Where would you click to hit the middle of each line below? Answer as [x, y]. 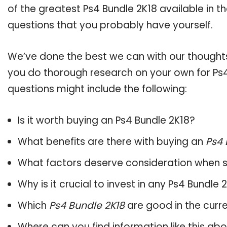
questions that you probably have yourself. [110, 25]
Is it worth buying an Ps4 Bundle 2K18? [106, 120]
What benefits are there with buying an [112, 142]
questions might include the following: [97, 89]
